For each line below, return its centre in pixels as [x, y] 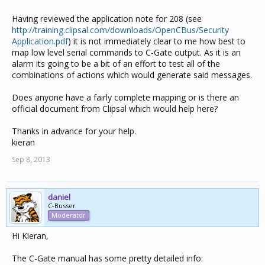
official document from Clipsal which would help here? [115, 109]
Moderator [69, 215]
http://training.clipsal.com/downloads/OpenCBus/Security [120, 30]
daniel [59, 197]
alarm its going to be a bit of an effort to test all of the [116, 64]
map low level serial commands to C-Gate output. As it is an [126, 52]
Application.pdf [40, 41]
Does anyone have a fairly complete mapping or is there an [125, 97]
